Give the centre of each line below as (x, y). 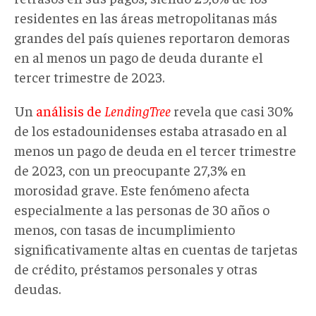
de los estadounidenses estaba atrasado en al (151, 130)
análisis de (70, 110)
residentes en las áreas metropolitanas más (146, 17)
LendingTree (138, 110)
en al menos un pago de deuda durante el (139, 56)
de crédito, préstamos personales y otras (136, 268)
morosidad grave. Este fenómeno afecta (132, 189)
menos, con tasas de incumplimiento (124, 229)
